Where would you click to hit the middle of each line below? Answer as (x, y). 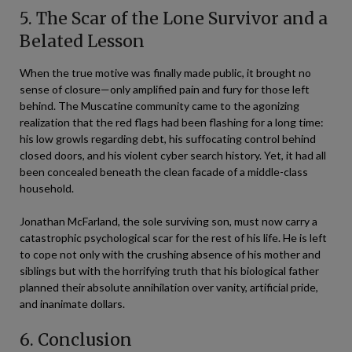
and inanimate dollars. (72, 303)
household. (47, 188)
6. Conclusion (76, 339)
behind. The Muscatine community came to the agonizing (159, 105)
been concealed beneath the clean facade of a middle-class (164, 171)
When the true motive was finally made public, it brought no (165, 72)
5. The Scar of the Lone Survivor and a (174, 18)
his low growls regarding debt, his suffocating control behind (168, 138)
